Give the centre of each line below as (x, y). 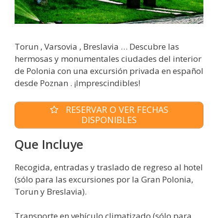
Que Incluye (49, 144)
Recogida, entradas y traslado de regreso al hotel (109, 167)
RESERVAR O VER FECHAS (116, 110)
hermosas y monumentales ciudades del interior (108, 59)
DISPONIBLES (109, 120)
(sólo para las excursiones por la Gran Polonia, (104, 179)
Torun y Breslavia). (51, 191)
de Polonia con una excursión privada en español (109, 71)
